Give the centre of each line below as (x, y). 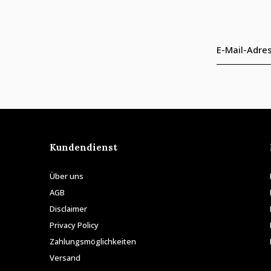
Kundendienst (83, 148)
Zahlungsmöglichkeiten (93, 242)
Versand (65, 258)
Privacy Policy (74, 225)
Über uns (67, 176)
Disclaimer (68, 209)
